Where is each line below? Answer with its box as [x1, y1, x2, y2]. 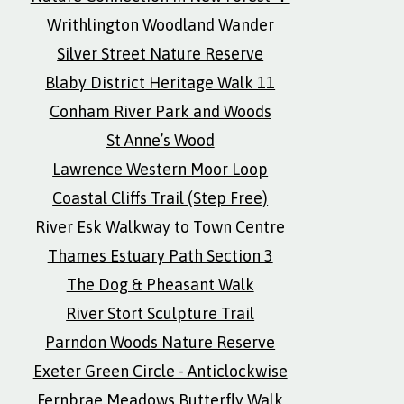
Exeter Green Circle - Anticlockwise [32, 362, 288, 381]
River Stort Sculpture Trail [66, 304, 255, 323]
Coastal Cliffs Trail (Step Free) [52, 188, 269, 207]
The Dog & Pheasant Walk [66, 275, 254, 294]
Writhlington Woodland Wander [46, 15, 274, 34]
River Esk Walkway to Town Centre [35, 217, 286, 236]
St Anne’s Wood [106, 131, 215, 150]
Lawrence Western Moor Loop [52, 160, 269, 179]
